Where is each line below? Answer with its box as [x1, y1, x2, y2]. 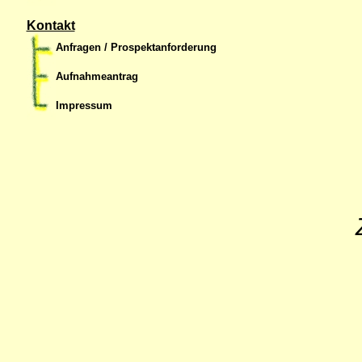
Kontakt [26, 19, 75, 32]
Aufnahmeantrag [55, 70, 138, 82]
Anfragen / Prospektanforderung [55, 41, 217, 53]
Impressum [55, 99, 112, 112]
